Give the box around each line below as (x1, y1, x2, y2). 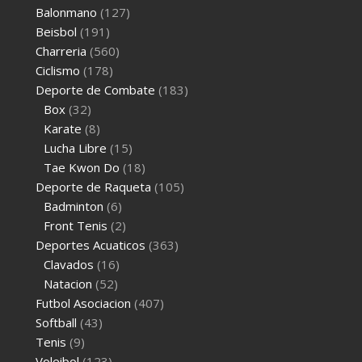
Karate (44, 120, 82, 137)
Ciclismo (36, 61, 81, 78)
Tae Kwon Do (44, 158, 120, 175)
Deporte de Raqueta (36, 178, 152, 195)
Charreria (36, 42, 87, 59)
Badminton (44, 197, 104, 214)
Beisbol (36, 23, 78, 40)
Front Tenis (44, 217, 108, 234)
